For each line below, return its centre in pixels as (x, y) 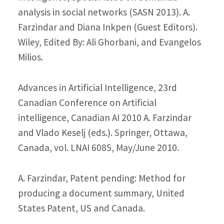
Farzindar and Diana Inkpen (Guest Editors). (107, 27)
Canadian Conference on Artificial (87, 103)
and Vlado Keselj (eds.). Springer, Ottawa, (102, 133)
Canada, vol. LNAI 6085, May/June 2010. (98, 148)
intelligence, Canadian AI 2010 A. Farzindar (104, 118)
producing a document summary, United (101, 193)
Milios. (30, 57)
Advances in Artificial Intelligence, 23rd (97, 88)
